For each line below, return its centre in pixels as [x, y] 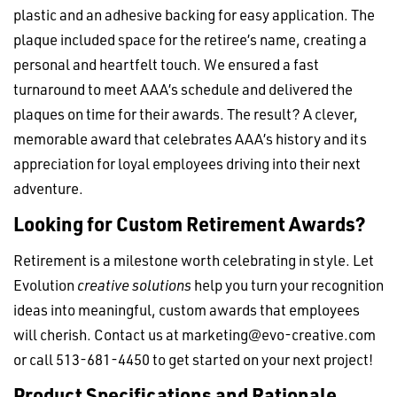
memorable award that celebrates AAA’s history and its [190, 139]
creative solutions [134, 284]
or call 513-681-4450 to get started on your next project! [193, 358]
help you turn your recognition [288, 284]
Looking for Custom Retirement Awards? [190, 224]
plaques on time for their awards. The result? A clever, [186, 114]
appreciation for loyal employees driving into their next [187, 163]
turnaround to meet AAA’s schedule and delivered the [183, 89]
